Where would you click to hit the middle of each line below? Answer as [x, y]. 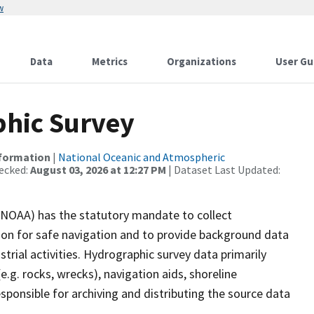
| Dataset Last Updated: [223, 170]
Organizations [202, 61]
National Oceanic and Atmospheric [142, 157]
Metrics [110, 61]
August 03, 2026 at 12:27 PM [98, 170]
